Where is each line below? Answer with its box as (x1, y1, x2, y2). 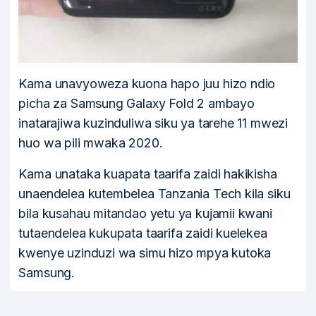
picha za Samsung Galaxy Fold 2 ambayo (18, 95, 255, 111)
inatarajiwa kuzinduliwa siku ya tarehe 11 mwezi (18, 115, 288, 130)
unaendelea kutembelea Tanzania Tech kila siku (18, 186, 291, 201)
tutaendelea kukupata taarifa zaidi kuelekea (18, 225, 267, 241)
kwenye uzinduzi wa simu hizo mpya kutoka (18, 245, 272, 260)
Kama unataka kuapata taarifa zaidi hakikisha (18, 166, 277, 181)
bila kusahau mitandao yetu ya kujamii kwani (18, 205, 272, 221)
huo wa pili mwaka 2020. (18, 135, 163, 150)
